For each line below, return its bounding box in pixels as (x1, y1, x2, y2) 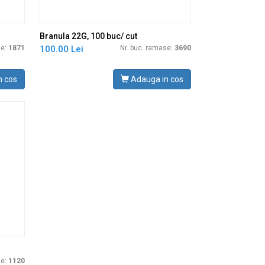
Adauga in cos (128, 75, 183, 84)
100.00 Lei (40, 44, 83, 54)
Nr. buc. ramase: (119, 44, 174, 52)
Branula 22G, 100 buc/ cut (40, 31, 137, 41)
